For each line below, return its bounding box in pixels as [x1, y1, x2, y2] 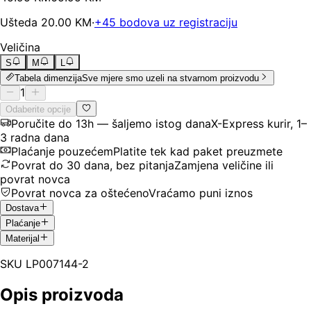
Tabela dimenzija [15, 72, 83, 83]
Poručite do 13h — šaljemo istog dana [11, 116, 211, 131]
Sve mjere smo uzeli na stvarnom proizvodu [82, 72, 260, 83]
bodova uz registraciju [116, 15, 237, 30]
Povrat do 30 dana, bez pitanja [11, 158, 174, 172]
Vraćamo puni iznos [149, 185, 253, 200]
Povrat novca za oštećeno [11, 185, 149, 200]
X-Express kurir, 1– [211, 116, 307, 131]
